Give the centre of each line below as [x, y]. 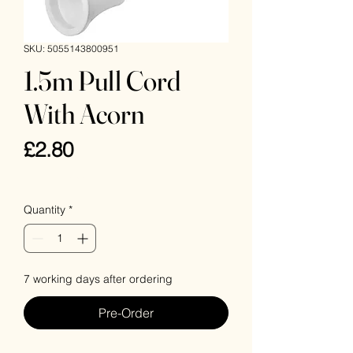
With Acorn [84, 114]
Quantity [45, 210]
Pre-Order [126, 313]
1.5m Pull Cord [102, 81]
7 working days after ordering [98, 279]
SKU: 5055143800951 [71, 48]
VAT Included [57, 176]
